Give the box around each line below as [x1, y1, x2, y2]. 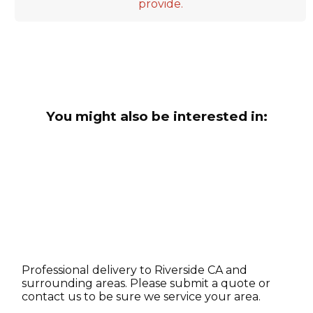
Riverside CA [154, 263, 224, 277]
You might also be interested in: [45, 108, 268, 124]
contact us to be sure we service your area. [22, 289, 261, 303]
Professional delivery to [22, 263, 155, 277]
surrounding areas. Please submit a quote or [22, 276, 271, 290]
